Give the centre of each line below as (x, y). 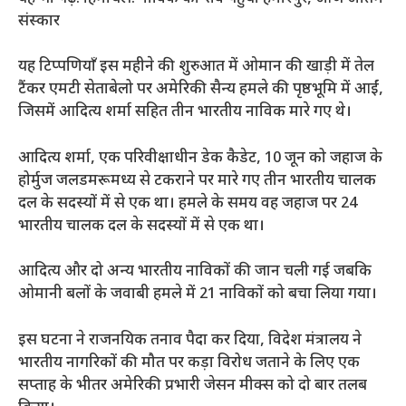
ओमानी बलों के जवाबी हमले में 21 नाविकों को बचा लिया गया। (198, 295)
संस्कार (39, 21)
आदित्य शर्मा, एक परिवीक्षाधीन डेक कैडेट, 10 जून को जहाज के (200, 158)
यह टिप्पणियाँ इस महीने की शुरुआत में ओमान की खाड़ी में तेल (196, 68)
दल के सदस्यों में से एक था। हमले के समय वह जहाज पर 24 (188, 203)
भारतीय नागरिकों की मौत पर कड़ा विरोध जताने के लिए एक (189, 363)
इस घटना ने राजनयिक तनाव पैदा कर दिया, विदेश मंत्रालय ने (190, 340)
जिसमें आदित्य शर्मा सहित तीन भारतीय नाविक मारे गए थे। (185, 113)
